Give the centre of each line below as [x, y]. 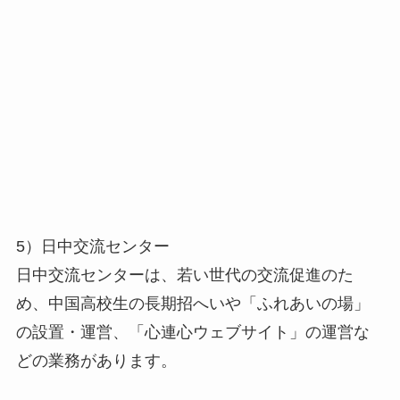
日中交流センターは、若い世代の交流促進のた [184, 275]
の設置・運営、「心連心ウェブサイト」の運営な [192, 332]
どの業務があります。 [96, 360]
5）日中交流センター [92, 246]
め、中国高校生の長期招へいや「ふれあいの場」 [192, 303]
